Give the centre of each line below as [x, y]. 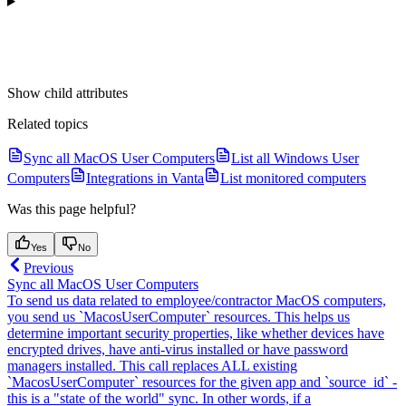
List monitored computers [293, 179]
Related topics [48, 124]
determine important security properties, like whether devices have [196, 333]
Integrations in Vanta [145, 179]
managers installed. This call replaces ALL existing [152, 366]
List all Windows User [295, 159]
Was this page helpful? [72, 209]
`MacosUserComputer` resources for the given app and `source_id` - [202, 382]
